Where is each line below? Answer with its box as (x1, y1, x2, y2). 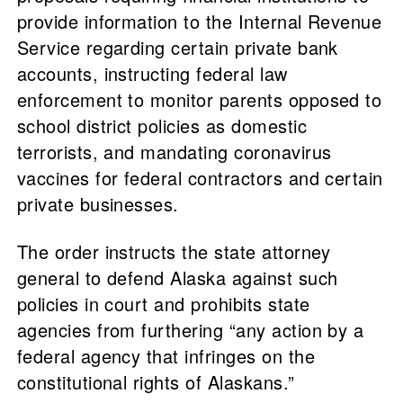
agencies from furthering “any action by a (16, 317, 364, 344)
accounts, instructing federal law (16, 60, 288, 87)
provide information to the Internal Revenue (16, 8, 382, 35)
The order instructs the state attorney (16, 238, 331, 265)
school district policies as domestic (16, 112, 307, 139)
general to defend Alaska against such (16, 264, 338, 291)
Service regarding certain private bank (16, 34, 338, 61)
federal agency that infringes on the (16, 343, 315, 370)
